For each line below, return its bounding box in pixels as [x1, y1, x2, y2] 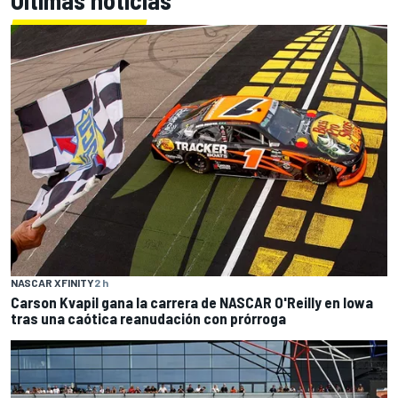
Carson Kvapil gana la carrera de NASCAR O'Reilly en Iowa [11, 292, 373, 311]
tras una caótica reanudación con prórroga [11, 308, 286, 327]
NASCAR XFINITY [11, 275, 94, 289]
